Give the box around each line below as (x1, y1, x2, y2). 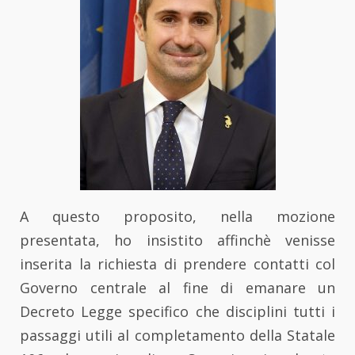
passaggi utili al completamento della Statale (20, 325, 335, 345)
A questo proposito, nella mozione (20, 206, 335, 226)
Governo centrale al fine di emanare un (20, 277, 335, 297)
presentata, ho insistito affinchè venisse (20, 230, 335, 250)
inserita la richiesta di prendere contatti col (20, 254, 335, 273)
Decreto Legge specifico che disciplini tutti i (20, 301, 335, 321)
